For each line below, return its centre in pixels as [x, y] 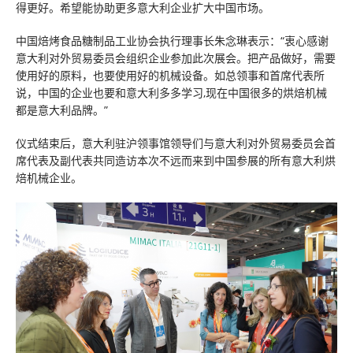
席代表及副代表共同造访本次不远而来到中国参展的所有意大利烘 [176, 160]
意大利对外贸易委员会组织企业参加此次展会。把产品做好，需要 [176, 58]
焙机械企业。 [49, 178]
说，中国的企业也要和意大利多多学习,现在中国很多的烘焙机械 [171, 93]
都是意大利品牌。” [62, 110]
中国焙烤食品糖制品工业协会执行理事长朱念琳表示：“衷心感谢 [172, 41]
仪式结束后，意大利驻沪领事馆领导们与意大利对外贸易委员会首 [176, 143]
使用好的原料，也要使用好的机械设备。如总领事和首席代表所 [170, 75]
